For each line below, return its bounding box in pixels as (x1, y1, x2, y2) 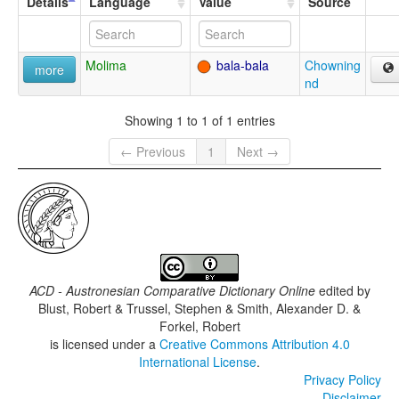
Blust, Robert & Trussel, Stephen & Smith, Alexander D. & (38, 299, 361, 318)
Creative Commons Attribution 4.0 (159, 335, 350, 354)
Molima (85, 56, 126, 75)
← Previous (120, 142, 185, 161)
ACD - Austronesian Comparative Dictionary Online (28, 281, 315, 300)
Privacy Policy (304, 370, 381, 389)
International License (139, 353, 256, 371)
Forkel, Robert (159, 317, 240, 336)
